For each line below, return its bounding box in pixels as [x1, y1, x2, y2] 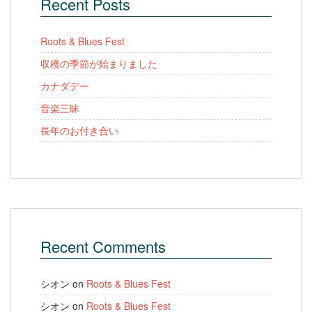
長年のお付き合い [40, 123, 118, 138]
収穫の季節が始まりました [40, 56, 157, 71]
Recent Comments [40, 235, 166, 258]
